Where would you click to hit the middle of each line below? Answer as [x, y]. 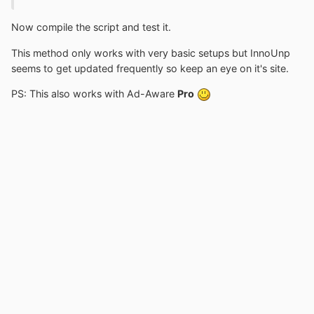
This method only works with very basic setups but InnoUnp [151, 53]
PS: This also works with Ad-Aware [94, 93]
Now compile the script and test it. [91, 27]
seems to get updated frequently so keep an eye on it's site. [150, 68]
